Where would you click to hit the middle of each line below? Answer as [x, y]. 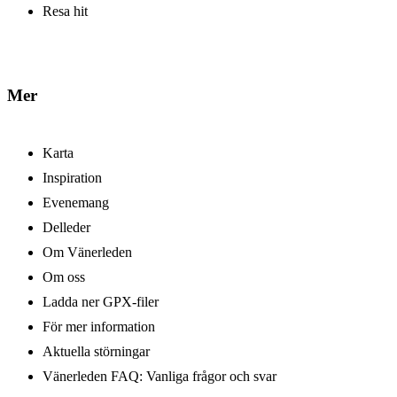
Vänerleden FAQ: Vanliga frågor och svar [160, 376]
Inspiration [72, 177]
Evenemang [76, 202]
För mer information [99, 326]
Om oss [64, 276]
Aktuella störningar [96, 351]
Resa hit [65, 12]
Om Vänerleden [87, 252]
